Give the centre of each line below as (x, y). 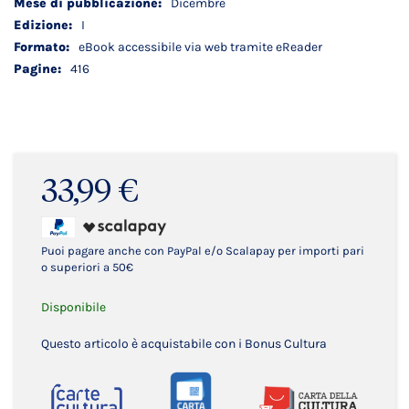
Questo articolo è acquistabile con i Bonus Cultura (184, 343)
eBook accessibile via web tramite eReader (200, 47)
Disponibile (73, 307)
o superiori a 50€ (87, 267)
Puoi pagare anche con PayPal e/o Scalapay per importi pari (203, 250)
